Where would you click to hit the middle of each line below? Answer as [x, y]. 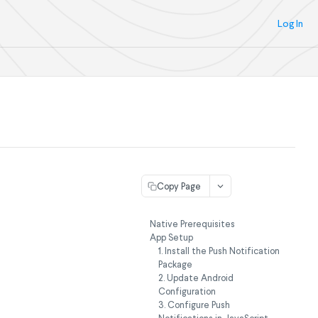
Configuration [187, 291]
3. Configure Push [194, 305]
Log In [290, 23]
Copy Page [179, 186]
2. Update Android [196, 278]
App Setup [171, 237]
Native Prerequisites [192, 224]
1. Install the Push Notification [219, 251]
